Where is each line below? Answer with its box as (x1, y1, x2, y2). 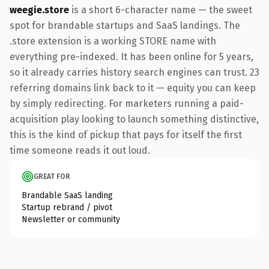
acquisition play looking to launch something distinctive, (10, 113, 259, 125)
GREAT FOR (34, 172, 70, 181)
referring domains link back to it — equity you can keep (10, 82, 256, 94)
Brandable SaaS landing (22, 190, 113, 201)
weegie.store (10, 4, 69, 16)
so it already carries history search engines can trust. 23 (10, 66, 259, 78)
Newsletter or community (22, 214, 120, 225)
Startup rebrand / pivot (22, 202, 112, 213)
